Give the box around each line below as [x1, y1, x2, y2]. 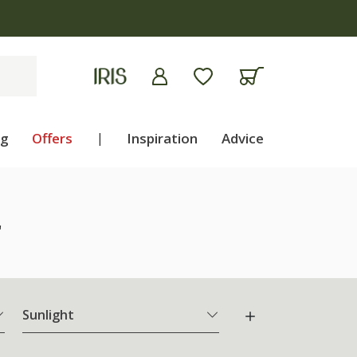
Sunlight [22, 306, 74, 324]
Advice [221, 129, 264, 147]
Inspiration [127, 129, 198, 147]
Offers [32, 129, 73, 147]
